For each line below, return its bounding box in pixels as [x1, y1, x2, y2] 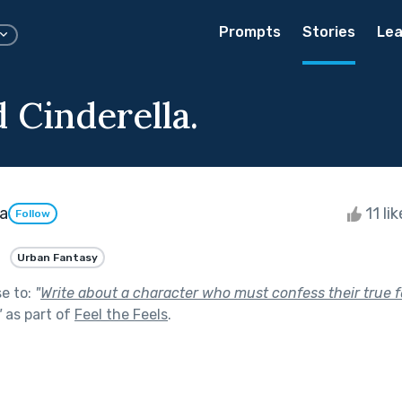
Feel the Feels [74, 305, 168, 323]
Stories [302, 23, 355, 40]
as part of [2, 305, 74, 323]
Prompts [219, 23, 281, 40]
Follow [15, 207, 50, 221]
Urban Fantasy [17, 250, 98, 264]
